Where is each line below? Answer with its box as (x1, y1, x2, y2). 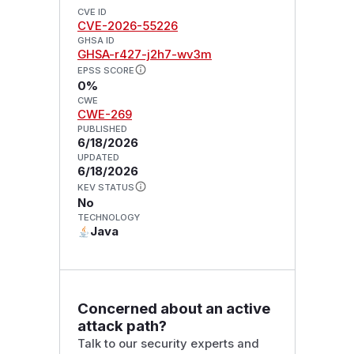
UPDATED (77, 152, 119, 164)
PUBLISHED (77, 123, 127, 135)
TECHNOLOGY (77, 211, 140, 223)
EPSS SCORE (77, 65, 134, 77)
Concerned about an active (77, 299, 270, 318)
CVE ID (77, 6, 107, 18)
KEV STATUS (77, 181, 134, 193)
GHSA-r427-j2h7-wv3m (77, 47, 212, 62)
